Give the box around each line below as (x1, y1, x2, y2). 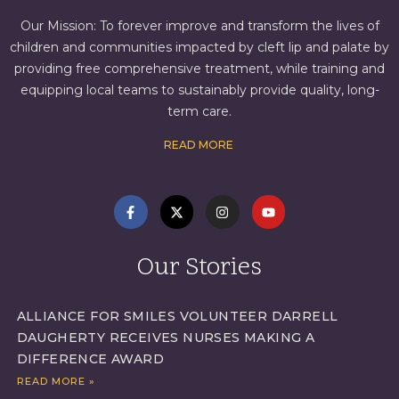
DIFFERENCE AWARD (16, 350, 164, 367)
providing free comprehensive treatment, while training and (14, 60, 385, 77)
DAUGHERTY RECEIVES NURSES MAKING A (16, 329, 315, 346)
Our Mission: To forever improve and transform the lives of (20, 17, 379, 34)
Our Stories (137, 250, 262, 286)
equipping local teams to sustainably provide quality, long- (20, 81, 379, 98)
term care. (167, 102, 232, 119)
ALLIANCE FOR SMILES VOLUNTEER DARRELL (16, 307, 338, 324)
